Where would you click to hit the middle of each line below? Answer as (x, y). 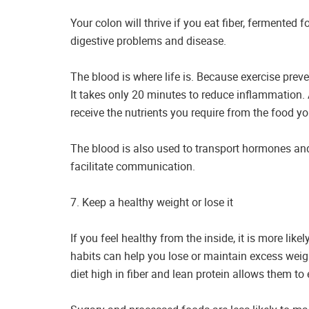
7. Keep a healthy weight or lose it (152, 202)
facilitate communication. (133, 166)
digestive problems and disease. (148, 40)
